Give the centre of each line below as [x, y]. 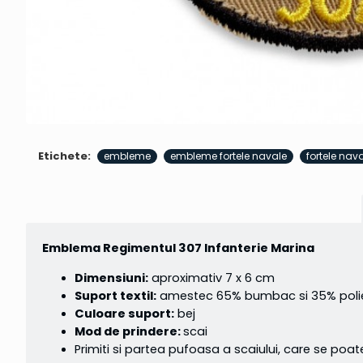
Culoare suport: [124, 314]
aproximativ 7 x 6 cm [211, 278]
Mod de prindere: [129, 332]
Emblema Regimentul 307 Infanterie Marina [178, 248]
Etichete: [64, 156]
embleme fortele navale [228, 156]
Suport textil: [115, 296]
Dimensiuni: [111, 278]
